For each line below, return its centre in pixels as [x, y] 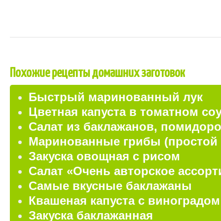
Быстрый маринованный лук [116, 97]
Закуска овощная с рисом [104, 156]
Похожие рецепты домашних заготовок [97, 73]
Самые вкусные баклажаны [110, 186]
